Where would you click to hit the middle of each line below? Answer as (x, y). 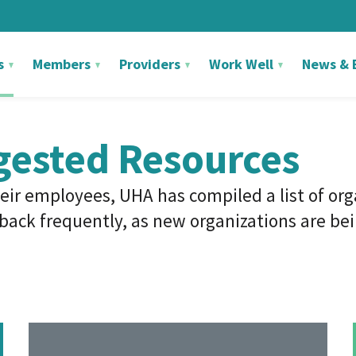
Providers (151, 64)
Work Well (243, 64)
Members (63, 64)
